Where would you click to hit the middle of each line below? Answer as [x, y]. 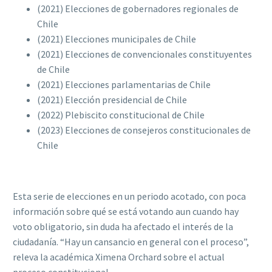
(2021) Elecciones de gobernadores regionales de [138, 8]
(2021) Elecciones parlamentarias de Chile [124, 84]
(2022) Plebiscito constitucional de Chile [122, 114]
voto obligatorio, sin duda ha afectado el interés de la [123, 226]
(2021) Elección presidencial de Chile [112, 99]
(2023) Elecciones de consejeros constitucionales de [144, 130]
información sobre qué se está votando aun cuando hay [126, 211]
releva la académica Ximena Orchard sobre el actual [119, 257]
